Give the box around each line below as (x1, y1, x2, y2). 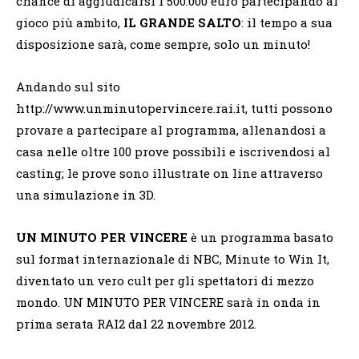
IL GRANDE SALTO (123, 14, 241, 31)
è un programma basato (188, 229, 333, 246)
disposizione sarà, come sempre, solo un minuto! (16, 36, 310, 53)
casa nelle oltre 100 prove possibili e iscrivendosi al (16, 143, 330, 160)
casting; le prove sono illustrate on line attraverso (16, 165, 323, 182)
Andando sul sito (16, 79, 120, 95)
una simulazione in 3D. (16, 187, 155, 204)
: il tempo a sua (241, 14, 333, 31)
